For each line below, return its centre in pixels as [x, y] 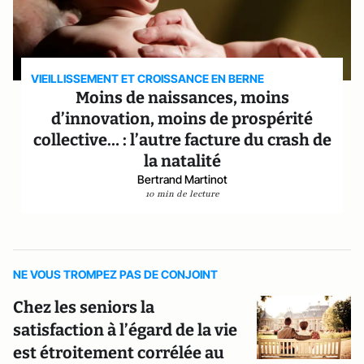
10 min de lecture [182, 194]
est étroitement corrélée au [119, 353]
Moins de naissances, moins [182, 97]
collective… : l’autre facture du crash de [182, 140]
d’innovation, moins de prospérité [182, 119]
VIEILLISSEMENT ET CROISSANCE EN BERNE [148, 78]
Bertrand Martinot [182, 179]
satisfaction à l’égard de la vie [125, 330]
